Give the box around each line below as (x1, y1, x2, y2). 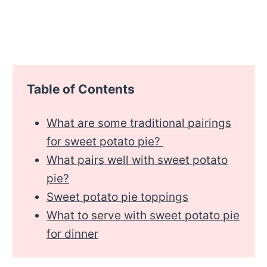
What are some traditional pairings (46, 116, 232, 130)
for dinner (46, 226, 99, 241)
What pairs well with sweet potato (46, 153, 228, 167)
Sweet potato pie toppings (46, 190, 189, 204)
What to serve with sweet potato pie (46, 208, 240, 222)
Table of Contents (26, 81, 135, 97)
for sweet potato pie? (46, 134, 164, 148)
